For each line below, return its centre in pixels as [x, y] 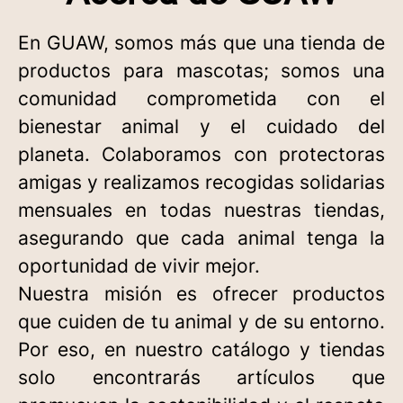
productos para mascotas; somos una [201, 71]
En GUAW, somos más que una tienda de [201, 43]
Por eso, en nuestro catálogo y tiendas [201, 349]
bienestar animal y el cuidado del [201, 126]
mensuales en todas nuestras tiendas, [201, 210]
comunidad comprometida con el [201, 99]
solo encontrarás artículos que [201, 377]
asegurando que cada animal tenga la [201, 238]
